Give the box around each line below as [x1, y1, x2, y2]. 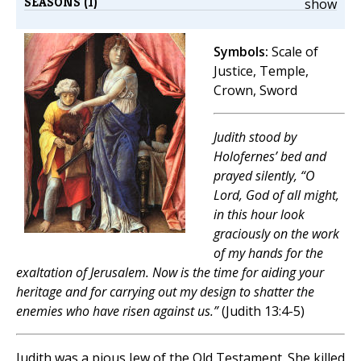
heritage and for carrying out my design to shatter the [16, 283, 314, 301]
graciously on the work [214, 225, 339, 243]
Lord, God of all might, [214, 186, 339, 205]
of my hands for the [214, 244, 323, 263]
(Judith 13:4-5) [218, 302, 305, 321]
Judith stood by [214, 128, 297, 147]
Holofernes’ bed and [214, 147, 326, 166]
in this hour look [214, 205, 305, 224]
